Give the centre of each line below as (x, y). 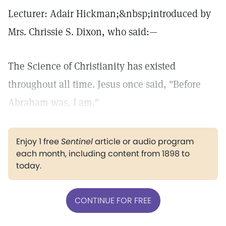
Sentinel (77, 142)
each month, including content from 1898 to (103, 154)
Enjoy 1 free (39, 142)
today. (29, 166)
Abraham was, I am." (53, 102)
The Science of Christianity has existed (92, 66)
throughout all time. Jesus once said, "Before (104, 84)
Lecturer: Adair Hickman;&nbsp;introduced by (109, 14)
